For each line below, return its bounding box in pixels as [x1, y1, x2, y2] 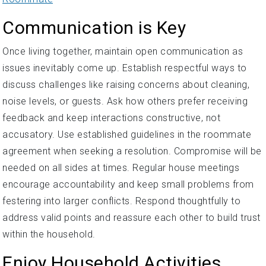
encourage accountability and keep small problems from [2, 179, 254, 191]
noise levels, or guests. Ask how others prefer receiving [2, 96, 248, 107]
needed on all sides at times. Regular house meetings [2, 162, 239, 174]
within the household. [2, 229, 96, 240]
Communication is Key [2, 17, 186, 39]
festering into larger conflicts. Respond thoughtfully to [2, 195, 240, 207]
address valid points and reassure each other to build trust [2, 212, 261, 224]
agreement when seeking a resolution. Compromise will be [2, 145, 262, 157]
